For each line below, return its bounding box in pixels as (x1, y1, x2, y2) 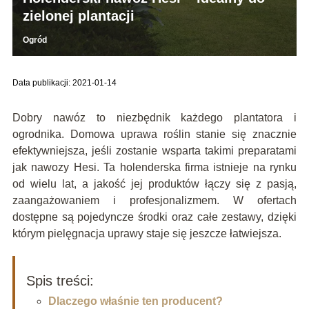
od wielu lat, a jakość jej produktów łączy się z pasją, (12, 177, 297, 190)
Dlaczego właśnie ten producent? (48, 295, 223, 307)
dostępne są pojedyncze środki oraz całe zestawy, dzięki (12, 210, 297, 223)
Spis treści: (26, 272, 94, 288)
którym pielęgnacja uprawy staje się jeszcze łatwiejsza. (12, 227, 281, 239)
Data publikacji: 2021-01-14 (12, 77, 117, 88)
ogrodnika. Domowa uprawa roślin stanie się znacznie (12, 128, 297, 140)
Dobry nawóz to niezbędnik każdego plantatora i (12, 111, 297, 123)
